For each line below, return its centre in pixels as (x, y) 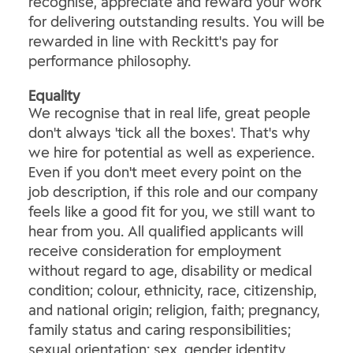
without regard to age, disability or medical (170, 271)
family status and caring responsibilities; (160, 330)
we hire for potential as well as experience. (171, 152)
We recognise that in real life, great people (169, 113)
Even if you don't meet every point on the (165, 172)
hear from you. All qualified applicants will (166, 231)
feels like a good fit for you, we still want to (172, 212)
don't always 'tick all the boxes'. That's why (169, 133)
